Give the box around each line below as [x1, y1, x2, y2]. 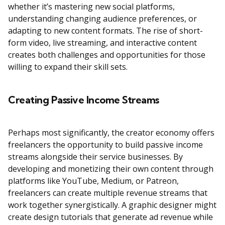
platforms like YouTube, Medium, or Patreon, [8, 175, 179, 187]
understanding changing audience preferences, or [8, 13, 197, 25]
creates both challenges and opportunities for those [8, 49, 205, 61]
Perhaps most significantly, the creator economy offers [8, 127, 214, 139]
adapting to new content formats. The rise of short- [8, 25, 203, 37]
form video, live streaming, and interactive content [8, 37, 197, 49]
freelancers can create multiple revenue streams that [8, 187, 207, 199]
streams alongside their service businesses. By [8, 151, 183, 163]
